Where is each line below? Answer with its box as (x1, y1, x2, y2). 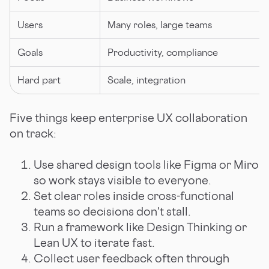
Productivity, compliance (107, 46, 218, 58)
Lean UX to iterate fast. (34, 235, 155, 250)
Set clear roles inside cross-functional (34, 188, 234, 203)
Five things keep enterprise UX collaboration (10, 110, 247, 125)
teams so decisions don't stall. (34, 204, 191, 219)
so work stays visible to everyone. (34, 172, 211, 187)
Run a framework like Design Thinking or (34, 219, 247, 234)
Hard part (17, 73, 61, 86)
